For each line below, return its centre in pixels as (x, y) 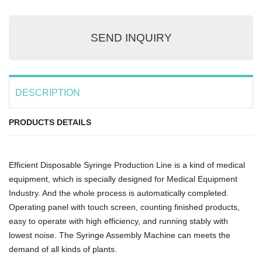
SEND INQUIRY (131, 37)
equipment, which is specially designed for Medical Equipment (123, 179)
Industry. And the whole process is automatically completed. (119, 193)
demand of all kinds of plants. (63, 249)
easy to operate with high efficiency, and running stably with (118, 221)
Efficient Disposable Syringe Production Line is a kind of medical (127, 165)
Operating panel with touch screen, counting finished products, (124, 207)
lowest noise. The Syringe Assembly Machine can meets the (120, 235)
